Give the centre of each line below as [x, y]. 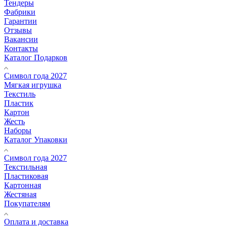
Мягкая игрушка [33, 85]
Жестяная [20, 194]
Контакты [21, 48]
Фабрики [20, 12]
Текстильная [26, 167]
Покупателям [27, 203]
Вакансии [21, 39]
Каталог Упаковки [36, 139]
